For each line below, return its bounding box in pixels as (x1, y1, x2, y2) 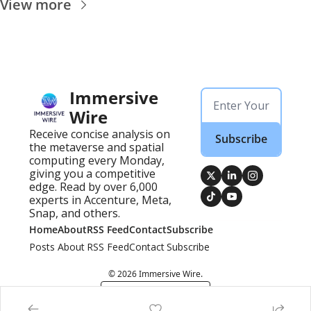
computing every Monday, (29, 153, 165, 169)
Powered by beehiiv (126, 287, 201, 299)
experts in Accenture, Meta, (29, 192, 171, 208)
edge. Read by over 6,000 (29, 179, 158, 195)
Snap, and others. (29, 205, 120, 221)
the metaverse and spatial (29, 140, 164, 155)
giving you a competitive (29, 166, 155, 182)
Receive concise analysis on (29, 126, 170, 142)
